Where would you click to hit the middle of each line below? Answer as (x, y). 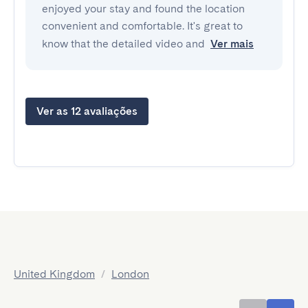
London (130, 274)
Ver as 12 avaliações (87, 111)
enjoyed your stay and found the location (143, 9)
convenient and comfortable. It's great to (142, 26)
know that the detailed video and (123, 44)
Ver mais (232, 44)
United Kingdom (54, 274)
